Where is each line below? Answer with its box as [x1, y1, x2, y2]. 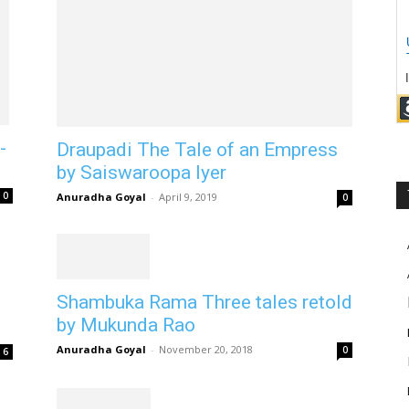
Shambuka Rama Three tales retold [57, 291, 352, 314]
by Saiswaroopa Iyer [57, 162, 226, 184]
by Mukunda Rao [57, 314, 195, 337]
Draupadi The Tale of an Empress [57, 139, 338, 161]
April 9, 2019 [159, 190, 217, 204]
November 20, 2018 [159, 342, 253, 357]
